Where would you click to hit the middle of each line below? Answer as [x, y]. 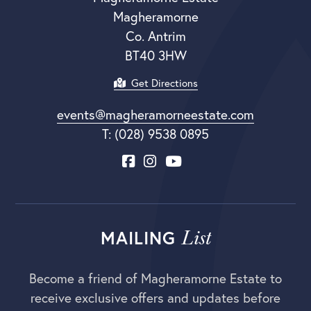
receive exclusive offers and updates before [155, 297]
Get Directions [161, 83]
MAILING [141, 237]
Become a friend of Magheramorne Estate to [155, 278]
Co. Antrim [155, 36]
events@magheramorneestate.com [155, 114]
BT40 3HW [155, 55]
